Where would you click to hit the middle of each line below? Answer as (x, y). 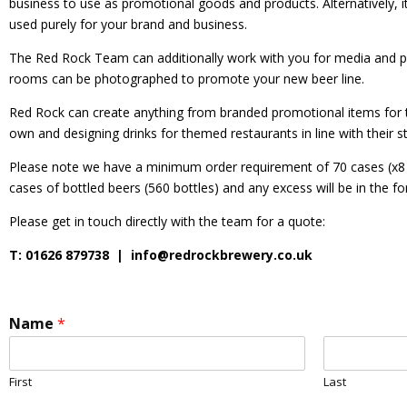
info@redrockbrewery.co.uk (222, 254)
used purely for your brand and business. (128, 24)
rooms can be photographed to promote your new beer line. (187, 78)
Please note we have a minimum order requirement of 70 (180, 166)
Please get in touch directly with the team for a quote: (167, 221)
